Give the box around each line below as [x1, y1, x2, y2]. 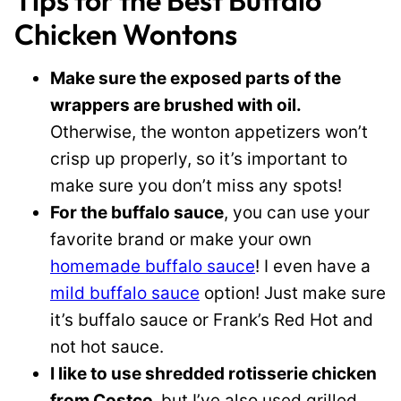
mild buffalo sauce [50, 283, 200, 303]
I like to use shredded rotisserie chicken [50, 363, 377, 384]
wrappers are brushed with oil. [50, 95, 301, 115]
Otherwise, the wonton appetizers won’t [50, 122, 368, 142]
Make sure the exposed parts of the [50, 68, 341, 89]
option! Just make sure [200, 283, 386, 303]
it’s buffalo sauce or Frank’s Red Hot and [50, 310, 373, 330]
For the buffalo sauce [50, 202, 224, 223]
